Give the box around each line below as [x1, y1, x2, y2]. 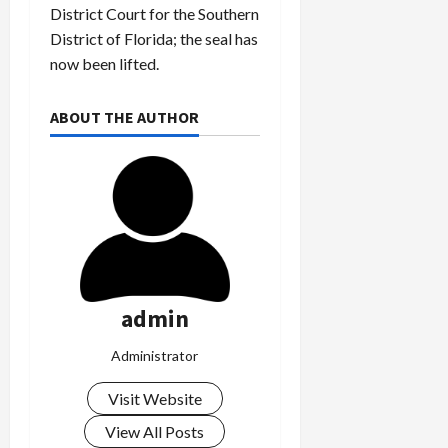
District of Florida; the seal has [50, 28, 258, 48]
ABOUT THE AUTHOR [50, 106, 199, 127]
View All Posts [105, 421, 205, 441]
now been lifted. [50, 53, 159, 73]
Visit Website [107, 388, 202, 408]
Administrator [111, 346, 199, 364]
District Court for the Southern [50, 3, 259, 23]
